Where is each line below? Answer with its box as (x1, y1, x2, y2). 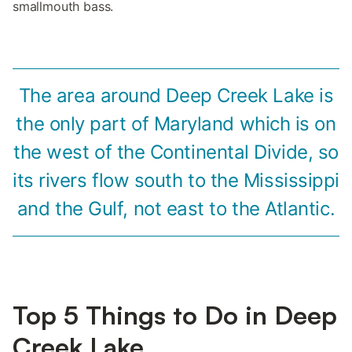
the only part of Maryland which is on (16, 112, 336, 136)
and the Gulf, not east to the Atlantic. (16, 197, 335, 221)
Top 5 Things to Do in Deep (13, 299, 337, 332)
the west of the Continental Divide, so (13, 141, 339, 164)
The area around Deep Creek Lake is (18, 84, 334, 108)
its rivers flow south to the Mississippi (13, 169, 339, 192)
